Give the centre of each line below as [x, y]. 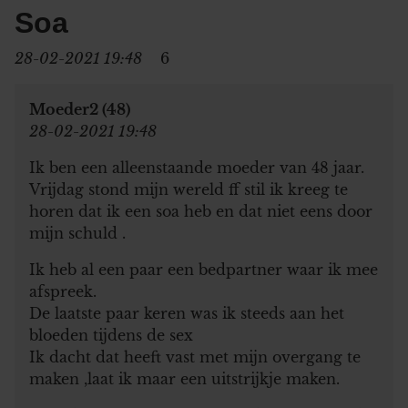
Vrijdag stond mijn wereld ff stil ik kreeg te [189, 189]
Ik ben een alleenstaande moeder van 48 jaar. [197, 167]
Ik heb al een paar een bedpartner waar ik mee [204, 269]
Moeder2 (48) [80, 109]
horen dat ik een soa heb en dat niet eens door [201, 211]
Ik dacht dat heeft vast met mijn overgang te [195, 357]
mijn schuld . [77, 233]
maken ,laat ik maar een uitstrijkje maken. [184, 378]
